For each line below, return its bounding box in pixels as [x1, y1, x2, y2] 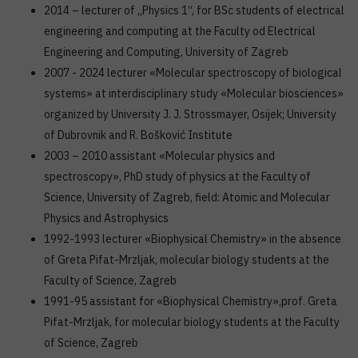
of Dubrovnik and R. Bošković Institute [44, 128, 233, 142]
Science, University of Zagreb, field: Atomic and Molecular [44, 190, 330, 205]
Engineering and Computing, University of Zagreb [44, 45, 288, 59]
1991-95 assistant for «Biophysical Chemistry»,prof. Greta [44, 294, 337, 308]
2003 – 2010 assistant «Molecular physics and [44, 149, 275, 163]
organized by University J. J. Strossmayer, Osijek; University [44, 107, 336, 121]
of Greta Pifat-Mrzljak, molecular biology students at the [44, 253, 329, 267]
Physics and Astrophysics [44, 211, 169, 225]
